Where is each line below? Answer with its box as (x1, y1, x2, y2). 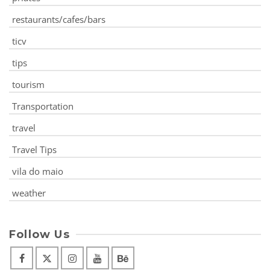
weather (12, 186, 46, 199)
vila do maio (12, 165, 63, 177)
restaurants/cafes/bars (12, 13, 105, 25)
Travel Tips (12, 143, 57, 155)
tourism (12, 78, 45, 90)
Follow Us (9, 227, 70, 241)
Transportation (12, 99, 74, 112)
